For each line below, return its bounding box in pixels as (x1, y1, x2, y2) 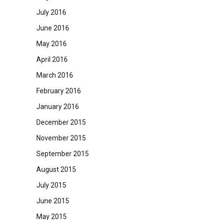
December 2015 (36, 118, 86, 126)
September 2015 (36, 150, 89, 158)
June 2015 (36, 197, 69, 205)
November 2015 (36, 134, 86, 142)
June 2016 (36, 24, 69, 32)
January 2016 (36, 103, 79, 110)
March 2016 (36, 71, 73, 79)
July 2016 (36, 8, 66, 16)
